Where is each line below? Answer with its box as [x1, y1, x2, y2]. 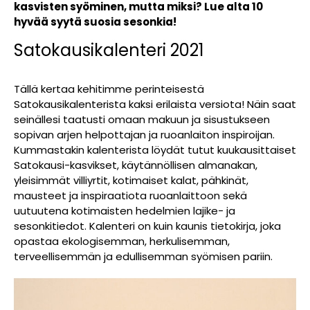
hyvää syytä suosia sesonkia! [14, 14, 176, 29]
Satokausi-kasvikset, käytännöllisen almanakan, [14, 157, 257, 172]
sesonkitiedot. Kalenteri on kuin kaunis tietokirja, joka [14, 218, 281, 233]
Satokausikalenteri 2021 [14, 38, 204, 62]
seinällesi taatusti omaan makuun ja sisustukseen [14, 111, 270, 127]
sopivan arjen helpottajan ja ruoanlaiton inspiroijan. [14, 127, 275, 142]
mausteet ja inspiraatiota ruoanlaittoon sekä [14, 188, 247, 203]
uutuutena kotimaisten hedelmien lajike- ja [14, 203, 235, 218]
